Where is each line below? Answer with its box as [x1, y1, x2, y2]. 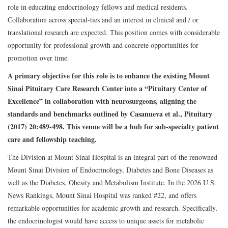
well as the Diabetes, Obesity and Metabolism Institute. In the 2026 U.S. [8, 177, 216, 187]
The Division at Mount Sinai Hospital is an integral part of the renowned [8, 152, 217, 162]
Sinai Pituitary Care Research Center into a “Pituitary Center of [8, 82, 207, 94]
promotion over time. [8, 52, 69, 63]
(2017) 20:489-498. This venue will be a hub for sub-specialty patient [8, 121, 219, 132]
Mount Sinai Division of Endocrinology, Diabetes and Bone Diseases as [8, 164, 213, 175]
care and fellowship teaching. [8, 133, 97, 145]
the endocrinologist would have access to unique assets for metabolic [8, 215, 204, 225]
